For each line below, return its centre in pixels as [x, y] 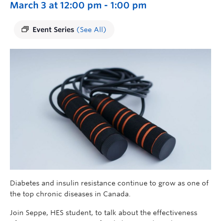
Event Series [55, 30]
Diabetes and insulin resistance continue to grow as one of [109, 183]
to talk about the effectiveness [145, 212]
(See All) [92, 30]
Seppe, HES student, [59, 212]
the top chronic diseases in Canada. [70, 194]
